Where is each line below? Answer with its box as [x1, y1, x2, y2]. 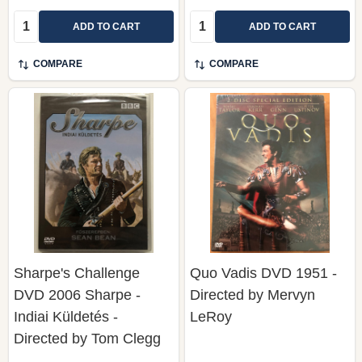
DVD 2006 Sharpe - [14, 286, 141, 303]
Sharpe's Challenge [14, 264, 140, 281]
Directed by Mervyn [190, 286, 315, 303]
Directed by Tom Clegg [14, 330, 161, 347]
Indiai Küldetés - [14, 308, 118, 325]
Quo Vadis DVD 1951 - [190, 264, 337, 281]
